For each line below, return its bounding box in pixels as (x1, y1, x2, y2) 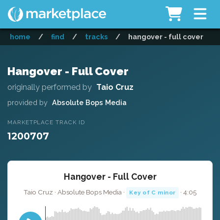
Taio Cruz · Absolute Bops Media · (23, 188, 126, 196)
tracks (85, 32, 108, 41)
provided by (7, 98, 48, 107)
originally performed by (7, 82, 92, 92)
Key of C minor (129, 189, 176, 196)
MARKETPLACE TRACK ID (7, 119, 85, 126)
